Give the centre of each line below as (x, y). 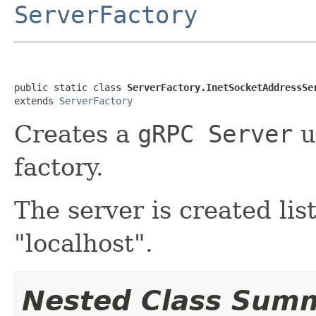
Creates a (76, 134)
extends (37, 101)
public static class (71, 87)
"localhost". (84, 243)
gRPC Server (215, 134)
